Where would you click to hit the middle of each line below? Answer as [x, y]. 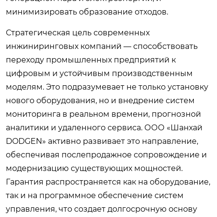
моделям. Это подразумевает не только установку [107, 87]
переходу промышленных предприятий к [91, 60]
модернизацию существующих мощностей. [94, 168]
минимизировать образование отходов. [87, 12]
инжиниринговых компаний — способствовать [102, 46]
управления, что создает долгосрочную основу [101, 209]
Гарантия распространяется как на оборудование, [108, 182]
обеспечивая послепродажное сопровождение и [106, 155]
